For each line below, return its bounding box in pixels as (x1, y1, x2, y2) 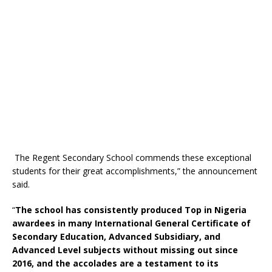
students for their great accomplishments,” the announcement (12, 165, 257, 177)
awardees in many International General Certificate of (12, 217, 251, 229)
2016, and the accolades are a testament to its (12, 257, 219, 269)
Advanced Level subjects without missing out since (12, 244, 238, 256)
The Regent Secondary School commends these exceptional (12, 152, 251, 163)
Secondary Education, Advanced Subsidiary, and (12, 231, 220, 242)
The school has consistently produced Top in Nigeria (15, 204, 246, 216)
